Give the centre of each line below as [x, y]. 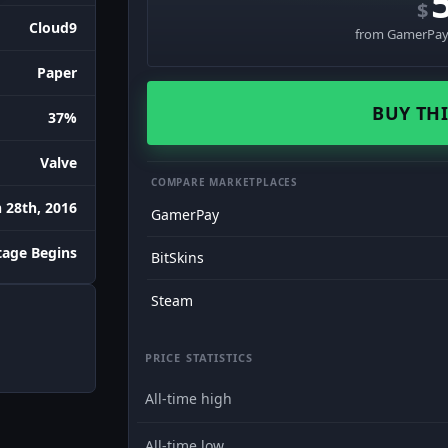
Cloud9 [53, 28]
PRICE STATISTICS [199, 357]
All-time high [188, 398]
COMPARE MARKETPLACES [224, 182]
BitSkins [177, 257]
